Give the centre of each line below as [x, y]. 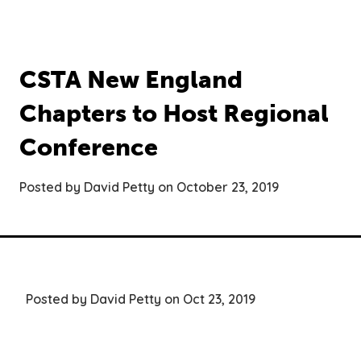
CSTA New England [131, 80]
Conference [89, 148]
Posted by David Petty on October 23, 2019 [149, 187]
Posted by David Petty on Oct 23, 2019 [141, 299]
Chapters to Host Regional [174, 114]
